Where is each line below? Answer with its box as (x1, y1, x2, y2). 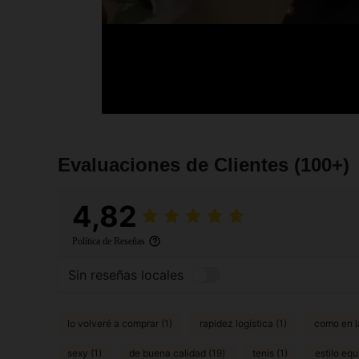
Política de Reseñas (72, 235, 145, 247)
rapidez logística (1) (200, 317, 287, 330)
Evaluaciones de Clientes (58, 153, 294, 175)
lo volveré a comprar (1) (67, 317, 172, 330)
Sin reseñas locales (68, 267, 184, 284)
